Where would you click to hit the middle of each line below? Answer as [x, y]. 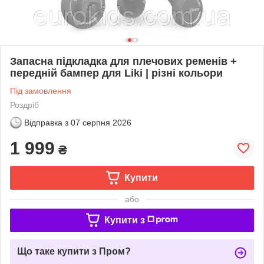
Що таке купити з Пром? [74, 251]
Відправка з [46, 122]
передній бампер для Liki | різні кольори [116, 73]
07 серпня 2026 [101, 122]
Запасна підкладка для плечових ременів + [123, 61]
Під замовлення [41, 90]
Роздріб [24, 105]
